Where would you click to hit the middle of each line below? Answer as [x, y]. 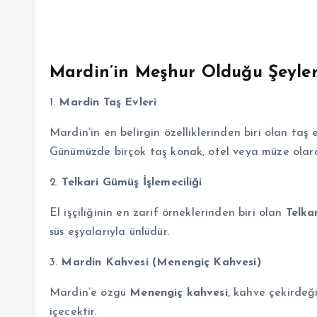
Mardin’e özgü [90, 293]
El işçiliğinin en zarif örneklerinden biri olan [168, 213]
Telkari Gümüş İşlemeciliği [132, 182]
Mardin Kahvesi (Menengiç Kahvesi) [161, 262]
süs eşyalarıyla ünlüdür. [109, 232]
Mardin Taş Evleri [108, 102]
